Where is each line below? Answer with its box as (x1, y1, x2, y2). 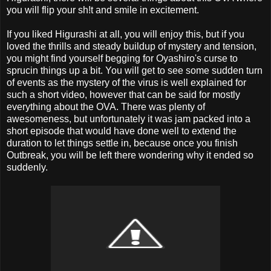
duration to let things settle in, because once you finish (7, 137, 238, 148)
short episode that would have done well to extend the (7, 125, 237, 136)
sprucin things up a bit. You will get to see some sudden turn (7, 65, 263, 76)
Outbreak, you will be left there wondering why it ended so (7, 149, 253, 160)
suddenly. (7, 162, 48, 172)
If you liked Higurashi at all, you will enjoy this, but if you (7, 28, 244, 39)
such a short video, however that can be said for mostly (7, 89, 240, 100)
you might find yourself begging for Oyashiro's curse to (7, 53, 238, 64)
